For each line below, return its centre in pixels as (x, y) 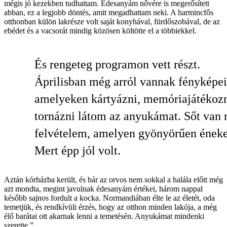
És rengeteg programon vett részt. (117, 64)
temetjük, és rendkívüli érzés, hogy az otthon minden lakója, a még (110, 207)
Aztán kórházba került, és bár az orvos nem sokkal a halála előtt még (113, 179)
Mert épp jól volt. (78, 150)
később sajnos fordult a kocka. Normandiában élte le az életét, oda (109, 198)
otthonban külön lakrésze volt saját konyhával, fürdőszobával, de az (112, 21)
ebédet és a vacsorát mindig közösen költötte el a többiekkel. (100, 30)
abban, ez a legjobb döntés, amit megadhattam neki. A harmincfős (109, 12)
